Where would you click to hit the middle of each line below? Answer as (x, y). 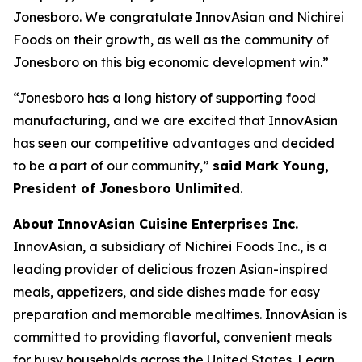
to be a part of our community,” (113, 166)
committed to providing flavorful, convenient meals (173, 337)
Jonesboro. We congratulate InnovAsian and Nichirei (179, 17)
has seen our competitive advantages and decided (174, 143)
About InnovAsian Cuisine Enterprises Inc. (156, 224)
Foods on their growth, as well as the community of (171, 40)
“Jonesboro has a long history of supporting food (164, 98)
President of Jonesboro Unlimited (126, 188)
